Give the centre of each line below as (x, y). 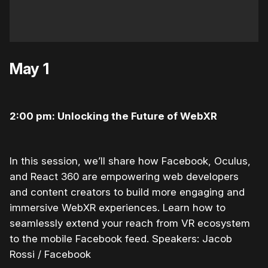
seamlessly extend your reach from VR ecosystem (130, 223)
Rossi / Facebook (50, 254)
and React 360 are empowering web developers (124, 176)
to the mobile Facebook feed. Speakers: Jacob (121, 238)
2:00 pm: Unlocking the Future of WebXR (113, 116)
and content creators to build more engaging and (127, 192)
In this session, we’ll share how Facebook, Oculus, (130, 161)
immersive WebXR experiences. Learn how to (118, 207)
